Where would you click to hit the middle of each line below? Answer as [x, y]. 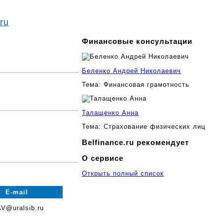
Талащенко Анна [110, 113]
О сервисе [103, 158]
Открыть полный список [123, 174]
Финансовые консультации [137, 41]
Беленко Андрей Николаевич [131, 71]
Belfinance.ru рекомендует [135, 142]
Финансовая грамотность [145, 85]
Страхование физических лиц [153, 127]
